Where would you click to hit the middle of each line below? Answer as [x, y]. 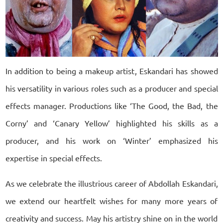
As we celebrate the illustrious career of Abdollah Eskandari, [111, 183]
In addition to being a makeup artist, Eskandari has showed [111, 70]
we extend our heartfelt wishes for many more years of [111, 200]
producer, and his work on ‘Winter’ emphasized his [111, 140]
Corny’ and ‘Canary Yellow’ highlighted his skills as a [111, 123]
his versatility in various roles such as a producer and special [111, 88]
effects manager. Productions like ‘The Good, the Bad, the [111, 105]
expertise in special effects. [54, 158]
